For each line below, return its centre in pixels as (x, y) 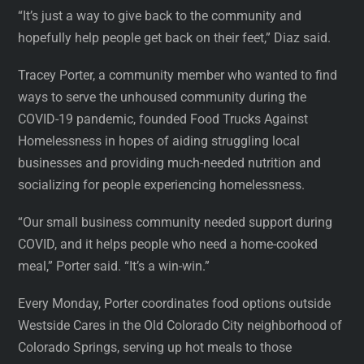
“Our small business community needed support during (175, 223)
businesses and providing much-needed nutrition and (170, 162)
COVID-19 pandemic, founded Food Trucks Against (163, 119)
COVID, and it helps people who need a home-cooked (168, 245)
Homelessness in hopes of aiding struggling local (159, 141)
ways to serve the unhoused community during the (162, 97)
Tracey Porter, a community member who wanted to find (178, 75)
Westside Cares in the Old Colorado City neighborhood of (180, 326)
